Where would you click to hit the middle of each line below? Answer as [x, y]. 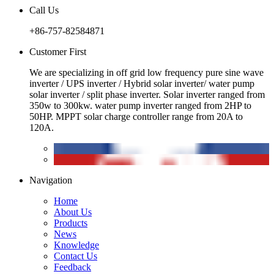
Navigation [51, 180]
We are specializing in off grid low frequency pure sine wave [146, 72]
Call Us [44, 10]
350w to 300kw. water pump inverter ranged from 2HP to [140, 105]
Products [71, 223]
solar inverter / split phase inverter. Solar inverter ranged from [147, 94]
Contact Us [76, 256]
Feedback [72, 267]
